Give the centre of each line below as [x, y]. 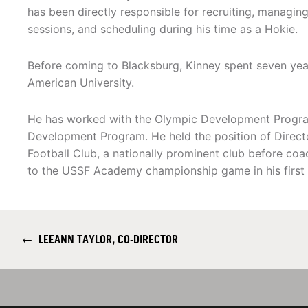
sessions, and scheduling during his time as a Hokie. [163, 29]
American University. [81, 83]
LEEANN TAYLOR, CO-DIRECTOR [106, 240]
